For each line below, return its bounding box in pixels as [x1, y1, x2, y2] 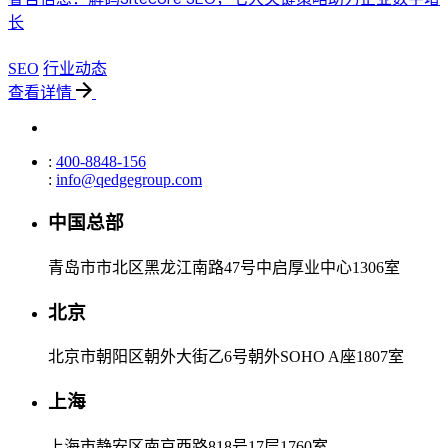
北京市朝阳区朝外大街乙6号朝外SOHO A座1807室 [48, 348, 404, 366]
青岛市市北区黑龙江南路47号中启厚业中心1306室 [48, 258, 400, 276]
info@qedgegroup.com [56, 170, 202, 188]
